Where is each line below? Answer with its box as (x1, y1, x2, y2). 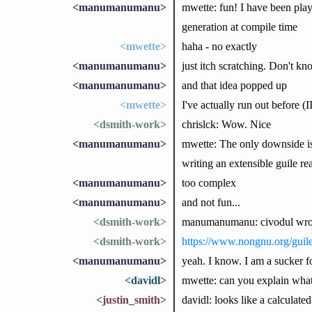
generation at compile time (181, 20, 297, 33)
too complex (181, 176, 236, 189)
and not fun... (181, 196, 240, 208)
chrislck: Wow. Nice (181, 118, 271, 130)
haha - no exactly (181, 40, 257, 52)
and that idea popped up (181, 79, 287, 91)
